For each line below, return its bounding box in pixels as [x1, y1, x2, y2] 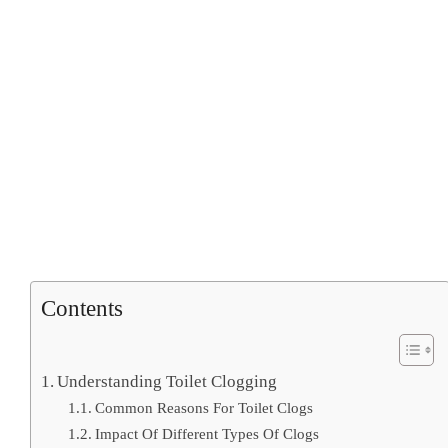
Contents [41, 295, 123, 321]
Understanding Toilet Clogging [57, 371, 278, 391]
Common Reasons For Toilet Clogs [95, 398, 314, 416]
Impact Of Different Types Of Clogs [95, 424, 320, 442]
